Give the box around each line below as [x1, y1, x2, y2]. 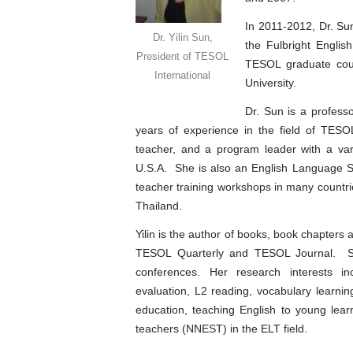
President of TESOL [136, 50, 229, 62]
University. [245, 76, 296, 89]
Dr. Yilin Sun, [152, 31, 213, 43]
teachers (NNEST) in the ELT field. [136, 322, 307, 335]
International [154, 69, 210, 81]
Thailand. [136, 199, 182, 212]
